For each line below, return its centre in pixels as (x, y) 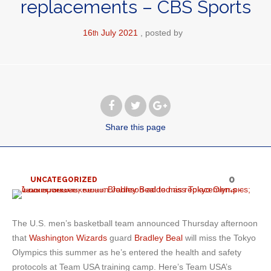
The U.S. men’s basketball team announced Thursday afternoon (135, 223)
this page (148, 127)
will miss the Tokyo (219, 238)
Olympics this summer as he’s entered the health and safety (127, 252)
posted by (164, 33)
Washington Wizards (68, 238)
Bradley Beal (158, 238)
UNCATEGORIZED (64, 180)
